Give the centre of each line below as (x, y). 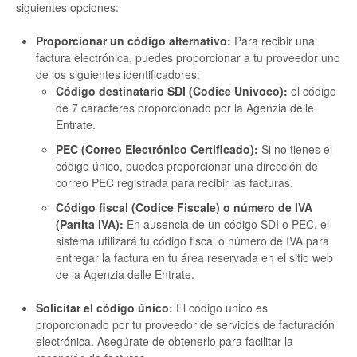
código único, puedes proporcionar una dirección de (187, 166)
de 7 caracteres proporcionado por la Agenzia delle (185, 108)
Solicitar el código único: (104, 308)
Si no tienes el (295, 149)
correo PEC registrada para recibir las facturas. (175, 183)
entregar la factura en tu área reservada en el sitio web (194, 258)
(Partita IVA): (90, 224)
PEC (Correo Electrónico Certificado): (157, 149)
